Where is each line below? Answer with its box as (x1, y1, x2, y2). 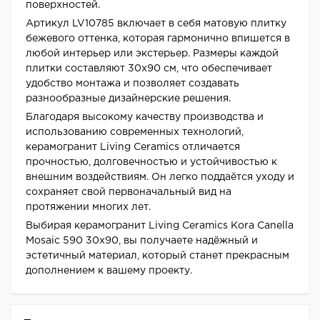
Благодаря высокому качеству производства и (26, 113, 264, 122)
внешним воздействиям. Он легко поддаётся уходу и (26, 173, 294, 182)
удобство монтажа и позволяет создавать (26, 79, 239, 89)
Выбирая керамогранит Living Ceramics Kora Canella (26, 221, 294, 231)
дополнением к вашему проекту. (26, 266, 192, 276)
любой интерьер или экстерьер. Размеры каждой (26, 49, 279, 59)
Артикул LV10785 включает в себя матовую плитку (26, 19, 286, 29)
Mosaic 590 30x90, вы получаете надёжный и (26, 236, 258, 246)
